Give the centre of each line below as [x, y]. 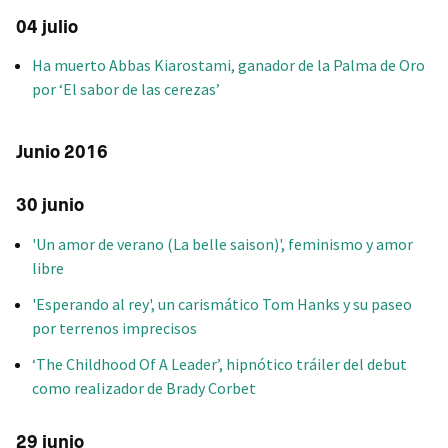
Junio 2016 [62, 152]
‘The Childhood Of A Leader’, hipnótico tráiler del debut [219, 363]
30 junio [50, 205]
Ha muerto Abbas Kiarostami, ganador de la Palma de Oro [228, 65]
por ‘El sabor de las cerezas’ [126, 89]
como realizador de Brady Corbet [144, 387]
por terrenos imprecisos [114, 327]
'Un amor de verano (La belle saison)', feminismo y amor [222, 243]
